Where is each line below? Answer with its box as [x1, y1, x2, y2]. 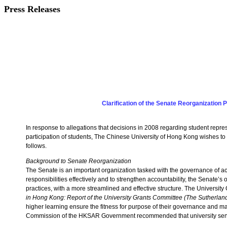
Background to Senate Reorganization [26, 158, 131, 165]
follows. [26, 142, 47, 149]
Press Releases [4, 4, 60, 14]
